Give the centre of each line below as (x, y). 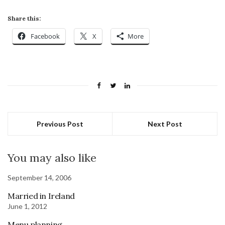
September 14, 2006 (39, 177)
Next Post (165, 124)
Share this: (24, 18)
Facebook (45, 36)
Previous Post (60, 124)
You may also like (52, 157)
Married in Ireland (41, 196)
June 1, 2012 (27, 206)
